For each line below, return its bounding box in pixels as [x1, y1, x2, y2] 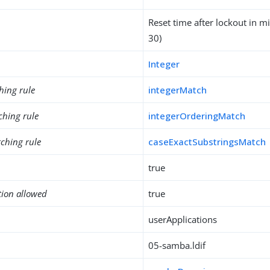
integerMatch [148, 84, 207, 96]
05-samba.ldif [148, 239, 206, 251]
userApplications [148, 213, 218, 225]
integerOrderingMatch [148, 110, 246, 122]
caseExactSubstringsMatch [148, 136, 266, 148]
